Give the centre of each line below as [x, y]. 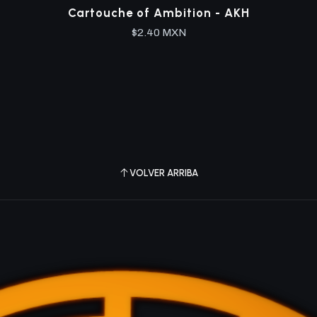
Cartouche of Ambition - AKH [158, 12]
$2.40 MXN [158, 32]
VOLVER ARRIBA [164, 173]
